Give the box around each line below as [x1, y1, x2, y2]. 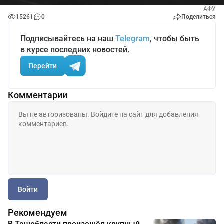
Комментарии [8, 90, 67, 100]
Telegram [115, 34, 150, 43]
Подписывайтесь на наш [20, 34, 115, 43]
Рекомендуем [8, 207, 67, 218]
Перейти [28, 61, 57, 70]
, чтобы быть [150, 34, 199, 43]
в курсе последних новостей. [20, 45, 129, 54]
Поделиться [181, 13, 216, 20]
